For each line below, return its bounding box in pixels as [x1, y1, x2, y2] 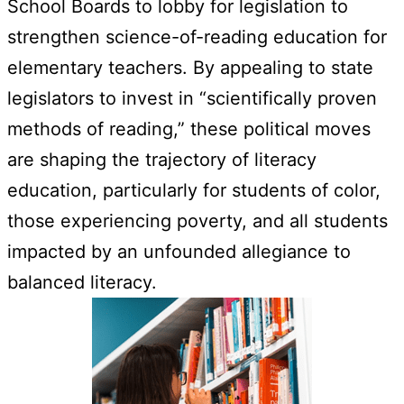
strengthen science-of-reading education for [7, 25, 387, 48]
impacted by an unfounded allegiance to [7, 240, 351, 262]
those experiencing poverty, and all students [7, 209, 388, 232]
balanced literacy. [7, 271, 157, 293]
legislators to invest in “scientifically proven [7, 87, 377, 109]
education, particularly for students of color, [7, 179, 381, 201]
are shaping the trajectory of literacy [7, 148, 317, 170]
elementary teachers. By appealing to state [7, 56, 373, 78]
